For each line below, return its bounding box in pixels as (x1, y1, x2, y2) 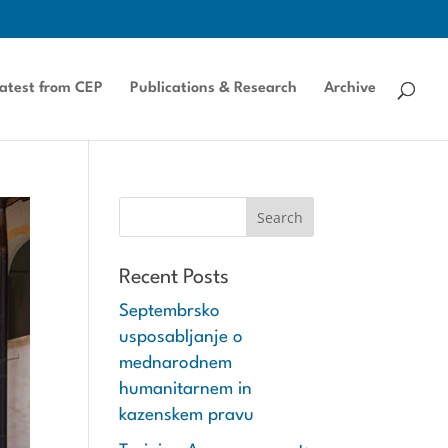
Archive (324, 81, 376, 96)
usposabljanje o (119, 329, 244, 346)
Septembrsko (119, 303, 221, 320)
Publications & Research (130, 81, 297, 96)
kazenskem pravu (119, 407, 255, 424)
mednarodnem (119, 355, 233, 372)
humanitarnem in (119, 381, 253, 398)
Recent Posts (119, 268, 230, 288)
